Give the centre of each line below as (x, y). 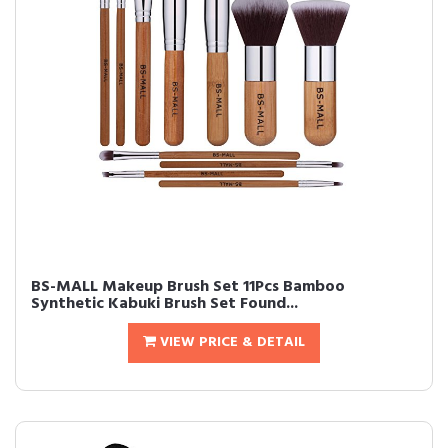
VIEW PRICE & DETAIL (230, 342)
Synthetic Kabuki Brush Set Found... (164, 304)
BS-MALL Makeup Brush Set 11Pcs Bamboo (188, 287)
